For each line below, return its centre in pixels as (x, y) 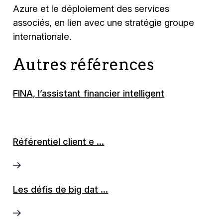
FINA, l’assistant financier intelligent (89, 93)
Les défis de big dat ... (61, 189)
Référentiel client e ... (59, 141)
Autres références (84, 64)
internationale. (42, 36)
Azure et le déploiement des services (91, 8)
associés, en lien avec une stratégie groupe (104, 22)
